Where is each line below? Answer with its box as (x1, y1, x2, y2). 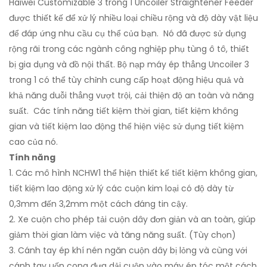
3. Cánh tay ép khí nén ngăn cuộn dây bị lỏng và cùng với (9, 244, 247, 256)
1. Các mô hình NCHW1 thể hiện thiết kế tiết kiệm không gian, (9, 167, 257, 179)
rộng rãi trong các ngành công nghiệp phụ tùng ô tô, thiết (9, 43, 249, 55)
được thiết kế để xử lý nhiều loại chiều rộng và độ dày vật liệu (9, 12, 258, 24)
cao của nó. (9, 136, 58, 148)
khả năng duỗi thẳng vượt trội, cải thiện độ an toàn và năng (9, 89, 254, 101)
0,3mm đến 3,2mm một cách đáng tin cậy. (9, 198, 188, 210)
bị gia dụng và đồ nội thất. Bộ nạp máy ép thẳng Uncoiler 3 (9, 58, 249, 70)
